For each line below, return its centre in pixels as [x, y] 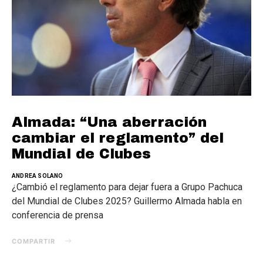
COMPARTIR [33, 241]
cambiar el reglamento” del [118, 138]
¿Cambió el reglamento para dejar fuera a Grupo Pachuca [127, 187]
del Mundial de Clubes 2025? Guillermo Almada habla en [127, 201]
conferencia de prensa [58, 215]
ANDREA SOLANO [38, 176]
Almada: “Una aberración [109, 122]
